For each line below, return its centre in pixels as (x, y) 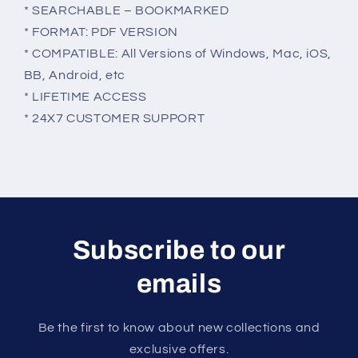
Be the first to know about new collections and (179, 328)
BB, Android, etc (74, 76)
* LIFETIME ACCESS (85, 97)
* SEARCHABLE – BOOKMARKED (126, 11)
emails (179, 284)
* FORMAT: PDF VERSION (101, 32)
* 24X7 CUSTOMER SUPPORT (114, 119)
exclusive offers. (179, 350)
